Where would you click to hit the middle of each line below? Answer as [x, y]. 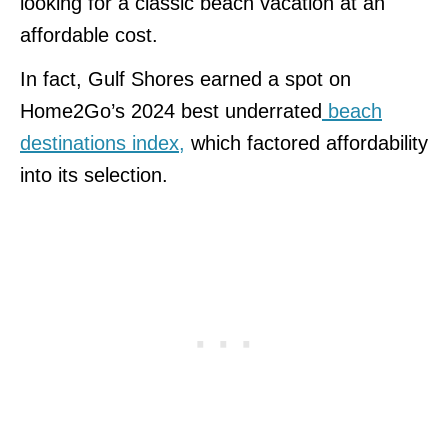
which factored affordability [306, 142]
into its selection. [94, 174]
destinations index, [102, 142]
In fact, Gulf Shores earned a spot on [185, 78]
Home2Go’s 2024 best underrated [171, 110]
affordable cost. [89, 34]
